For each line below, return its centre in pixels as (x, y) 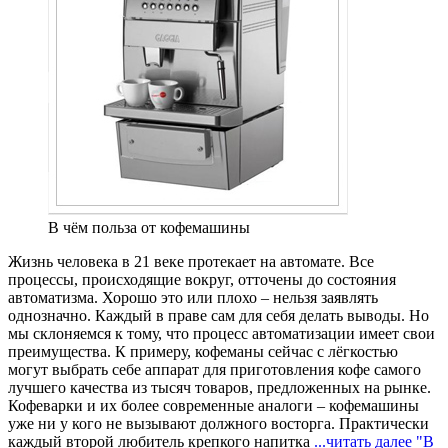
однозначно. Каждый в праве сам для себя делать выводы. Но (218, 316)
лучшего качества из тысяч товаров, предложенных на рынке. (219, 388)
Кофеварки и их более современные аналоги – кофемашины (213, 406)
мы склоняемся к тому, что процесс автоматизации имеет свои (221, 334)
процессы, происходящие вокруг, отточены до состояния (202, 280)
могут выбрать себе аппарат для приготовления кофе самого (214, 370)
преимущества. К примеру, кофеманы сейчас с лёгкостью (203, 352)
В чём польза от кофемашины (149, 228)
